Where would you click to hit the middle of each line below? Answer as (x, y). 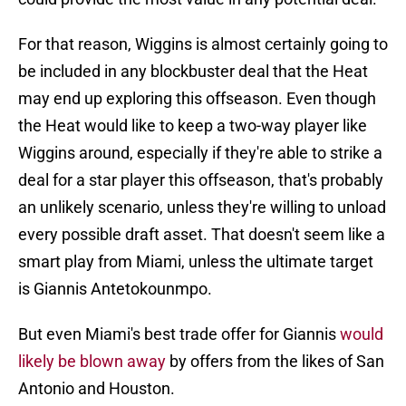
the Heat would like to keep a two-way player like (193, 126)
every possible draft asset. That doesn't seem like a (202, 235)
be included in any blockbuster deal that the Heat (193, 72)
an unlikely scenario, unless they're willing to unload (202, 208)
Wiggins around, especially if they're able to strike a (200, 153)
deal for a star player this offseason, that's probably (201, 180)
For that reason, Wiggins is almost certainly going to (203, 44)
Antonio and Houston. (97, 389)
